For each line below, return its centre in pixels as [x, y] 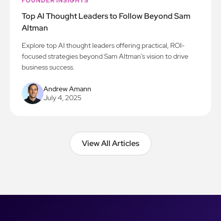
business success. [48, 67]
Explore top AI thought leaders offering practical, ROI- [103, 45]
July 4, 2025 [62, 98]
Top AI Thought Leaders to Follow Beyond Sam [106, 16]
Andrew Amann [67, 89]
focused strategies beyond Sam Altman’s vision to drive [105, 56]
